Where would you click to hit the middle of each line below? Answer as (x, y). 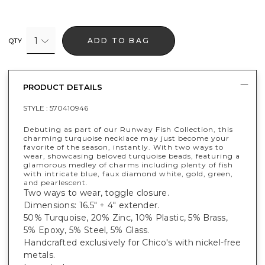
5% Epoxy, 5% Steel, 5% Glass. (87, 230)
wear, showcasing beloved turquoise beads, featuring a (132, 156)
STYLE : (36, 108)
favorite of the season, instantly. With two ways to (124, 147)
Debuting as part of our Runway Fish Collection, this (128, 129)
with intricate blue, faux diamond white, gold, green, (128, 173)
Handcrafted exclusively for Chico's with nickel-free (132, 242)
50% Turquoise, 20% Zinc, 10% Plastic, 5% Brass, (126, 217)
